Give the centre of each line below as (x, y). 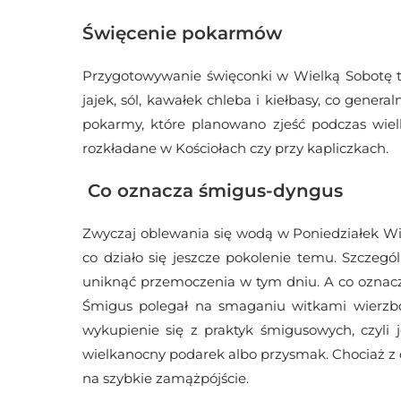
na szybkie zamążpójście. (166, 378)
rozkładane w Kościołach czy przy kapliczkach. (235, 148)
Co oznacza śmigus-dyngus (213, 191)
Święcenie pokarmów (182, 33)
